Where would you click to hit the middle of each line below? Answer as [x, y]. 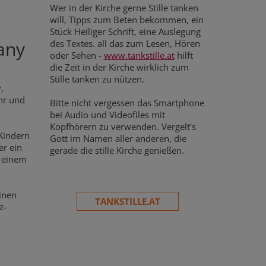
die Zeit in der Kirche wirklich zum [119, 67]
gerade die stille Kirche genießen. [118, 150]
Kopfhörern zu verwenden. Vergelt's [123, 126]
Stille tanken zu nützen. [97, 79]
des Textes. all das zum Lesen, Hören [125, 43]
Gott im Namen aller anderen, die [118, 138]
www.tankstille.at [139, 55]
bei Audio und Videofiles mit [107, 114]
